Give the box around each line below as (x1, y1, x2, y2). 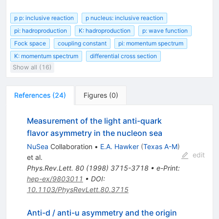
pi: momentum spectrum (118, 40, 183, 47)
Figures (84, 91, 107, 100)
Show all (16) (13, 64, 52, 71)
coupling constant (58, 40, 107, 47)
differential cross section (90, 52, 157, 60)
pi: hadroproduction (14, 27, 67, 35)
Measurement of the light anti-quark (26, 116, 162, 126)
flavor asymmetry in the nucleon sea (26, 128, 162, 138)
